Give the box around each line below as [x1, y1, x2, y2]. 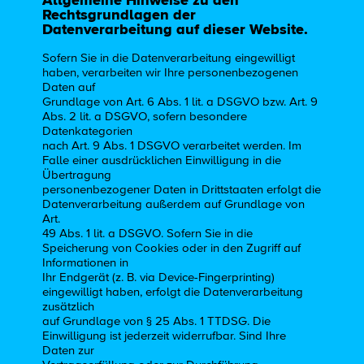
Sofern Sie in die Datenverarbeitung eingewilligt [42, 51, 296, 64]
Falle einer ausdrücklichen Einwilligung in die [42, 154, 282, 167]
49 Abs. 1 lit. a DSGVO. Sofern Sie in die [42, 227, 253, 240]
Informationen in [42, 256, 129, 269]
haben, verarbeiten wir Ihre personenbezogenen [42, 66, 299, 79]
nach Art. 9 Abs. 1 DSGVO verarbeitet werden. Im [42, 139, 302, 152]
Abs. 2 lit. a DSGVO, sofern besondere [42, 110, 248, 123]
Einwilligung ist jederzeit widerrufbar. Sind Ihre [42, 329, 287, 342]
